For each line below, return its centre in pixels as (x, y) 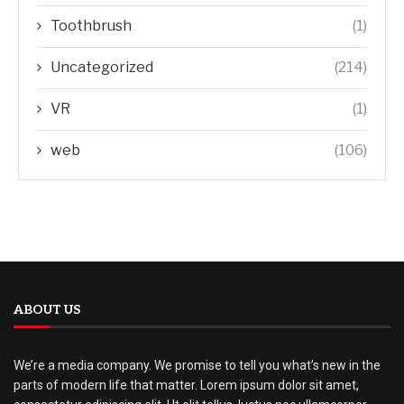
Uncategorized (102, 67)
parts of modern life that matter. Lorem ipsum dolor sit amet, (186, 385)
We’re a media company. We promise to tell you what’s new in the (197, 365)
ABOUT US (47, 310)
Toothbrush (91, 26)
